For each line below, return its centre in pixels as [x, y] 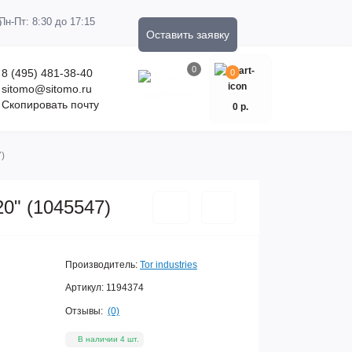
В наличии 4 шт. [108, 339]
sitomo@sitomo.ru [47, 89]
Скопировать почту [50, 104]
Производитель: [101, 265]
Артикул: [84, 288]
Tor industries [169, 265]
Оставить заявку [187, 35]
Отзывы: [84, 311]
